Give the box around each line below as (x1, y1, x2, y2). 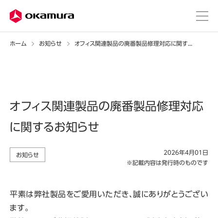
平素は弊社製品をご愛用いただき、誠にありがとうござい (10, 190, 208, 198)
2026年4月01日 (163, 149, 208, 155)
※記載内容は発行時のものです (127, 160, 208, 165)
